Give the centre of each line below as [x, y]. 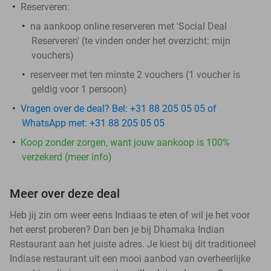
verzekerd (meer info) [67, 157]
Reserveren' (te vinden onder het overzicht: [122, 41]
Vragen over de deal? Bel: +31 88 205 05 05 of [119, 108]
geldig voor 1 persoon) [79, 89]
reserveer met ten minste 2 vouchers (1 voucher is [135, 74]
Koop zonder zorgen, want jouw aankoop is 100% [125, 142]
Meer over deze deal [65, 193]
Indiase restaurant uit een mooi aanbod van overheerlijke [130, 258]
